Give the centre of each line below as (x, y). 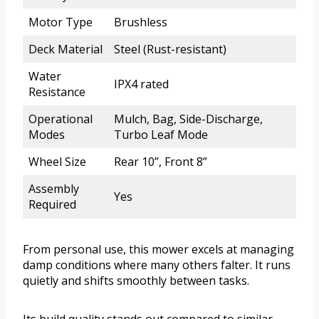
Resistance (57, 91)
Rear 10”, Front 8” (161, 161)
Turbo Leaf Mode (161, 134)
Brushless (141, 22)
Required (52, 204)
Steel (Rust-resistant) (170, 49)
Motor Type (61, 22)
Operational (61, 119)
